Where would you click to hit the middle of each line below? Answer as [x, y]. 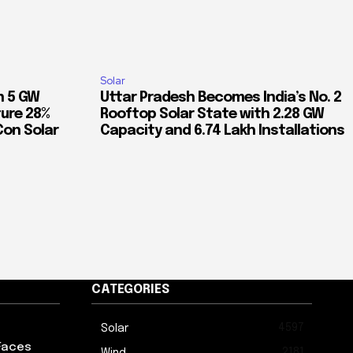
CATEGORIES [130, 290]
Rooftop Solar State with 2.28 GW [212, 115]
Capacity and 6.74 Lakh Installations [222, 131]
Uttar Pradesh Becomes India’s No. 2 [221, 98]
